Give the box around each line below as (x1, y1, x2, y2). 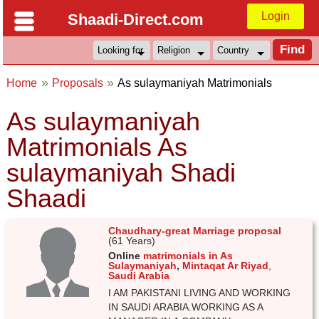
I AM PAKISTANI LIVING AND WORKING (108, 287, 291, 298)
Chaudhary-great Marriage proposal (108, 225, 282, 236)
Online (108, 250, 144, 261)
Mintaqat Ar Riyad (182, 260, 269, 271)
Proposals (51, 77, 103, 89)
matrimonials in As (143, 250, 234, 261)
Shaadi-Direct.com (67, 11, 204, 28)
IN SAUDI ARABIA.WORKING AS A (108, 301, 263, 313)
